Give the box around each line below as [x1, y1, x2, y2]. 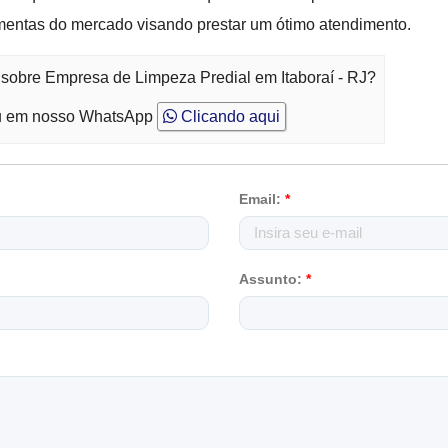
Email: [239, 191, 285, 207]
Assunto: [239, 271, 306, 287]
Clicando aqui [177, 108, 281, 125]
